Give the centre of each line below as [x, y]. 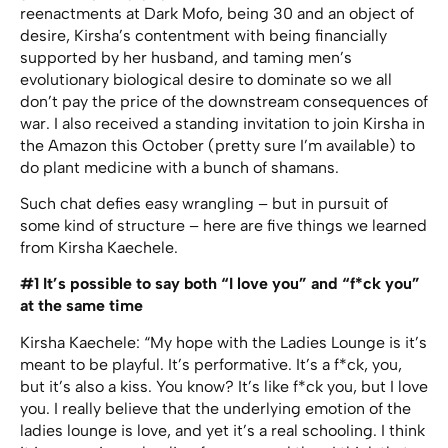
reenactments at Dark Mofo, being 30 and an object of [217, 13]
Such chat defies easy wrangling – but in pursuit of [204, 204]
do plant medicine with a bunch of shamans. [179, 167]
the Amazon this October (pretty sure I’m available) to [217, 145]
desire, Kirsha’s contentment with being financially [203, 35]
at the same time [81, 306]
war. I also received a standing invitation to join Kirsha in [222, 123]
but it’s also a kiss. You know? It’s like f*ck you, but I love [224, 386]
